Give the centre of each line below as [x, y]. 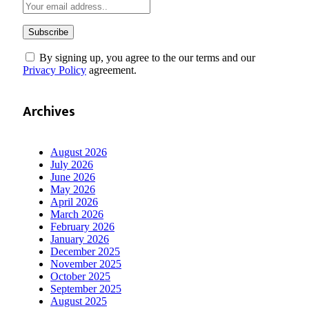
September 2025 [86, 288]
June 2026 [73, 177]
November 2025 [86, 263]
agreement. [111, 70]
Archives [49, 111]
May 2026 [73, 189]
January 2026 [80, 239]
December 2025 [85, 251]
